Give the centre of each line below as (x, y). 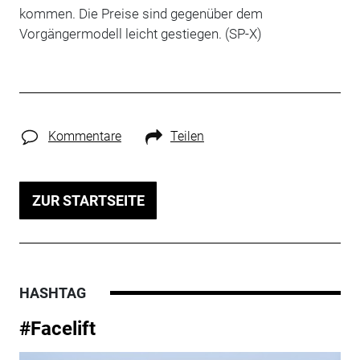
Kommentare (84, 136)
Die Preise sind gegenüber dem (170, 13)
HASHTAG (52, 292)
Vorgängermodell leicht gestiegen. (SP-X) (140, 33)
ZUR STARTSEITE (88, 200)
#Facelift (57, 328)
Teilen (187, 136)
